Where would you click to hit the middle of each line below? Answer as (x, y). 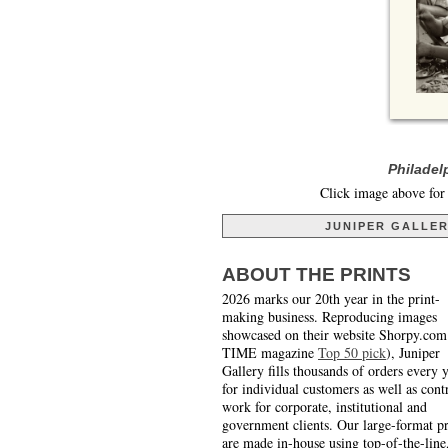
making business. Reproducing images (329, 317)
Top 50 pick (352, 353)
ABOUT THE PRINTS (316, 275)
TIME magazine (270, 353)
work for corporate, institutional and (324, 407)
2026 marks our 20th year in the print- (331, 299)
